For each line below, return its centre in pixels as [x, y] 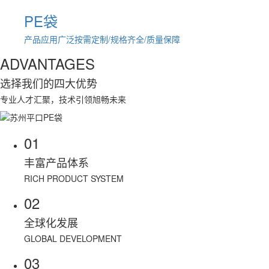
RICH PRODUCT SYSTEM [74, 179]
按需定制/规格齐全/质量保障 [127, 39]
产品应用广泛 [49, 39]
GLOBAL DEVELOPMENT [73, 239]
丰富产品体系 [56, 162]
